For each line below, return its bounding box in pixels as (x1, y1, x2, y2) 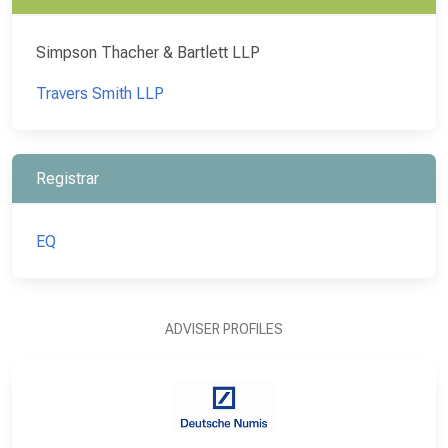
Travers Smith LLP (36, 83, 164, 103)
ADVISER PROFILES (165, 320, 283, 337)
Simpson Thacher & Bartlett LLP (36, 42, 260, 62)
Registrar (36, 168, 99, 188)
